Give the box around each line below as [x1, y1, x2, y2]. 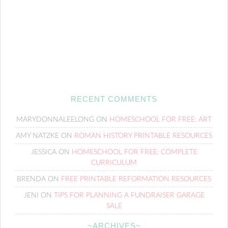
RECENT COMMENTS [71, 95, 157, 103]
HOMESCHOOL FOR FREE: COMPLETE [71, 149, 197, 156]
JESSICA [31, 149, 56, 156]
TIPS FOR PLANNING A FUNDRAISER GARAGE [53, 192, 205, 199]
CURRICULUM [91, 159, 137, 166]
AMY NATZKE [16, 132, 59, 139]
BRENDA [17, 176, 46, 183]
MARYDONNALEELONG [16, 116, 94, 123]
